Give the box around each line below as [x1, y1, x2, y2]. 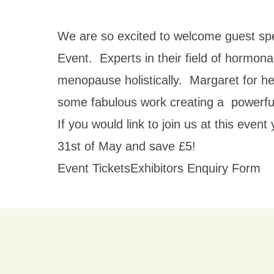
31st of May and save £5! [57, 139, 196, 153]
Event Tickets [57, 161, 131, 175]
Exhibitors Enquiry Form [130, 161, 261, 175]
